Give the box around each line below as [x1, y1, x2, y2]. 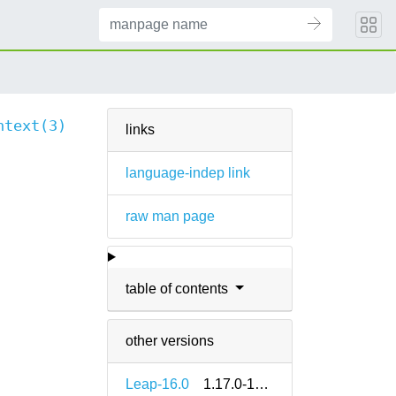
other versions [126, 333, 214, 348]
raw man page [126, 209, 215, 224]
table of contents [126, 281, 232, 296]
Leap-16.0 [126, 377, 189, 392]
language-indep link [126, 165, 250, 180]
